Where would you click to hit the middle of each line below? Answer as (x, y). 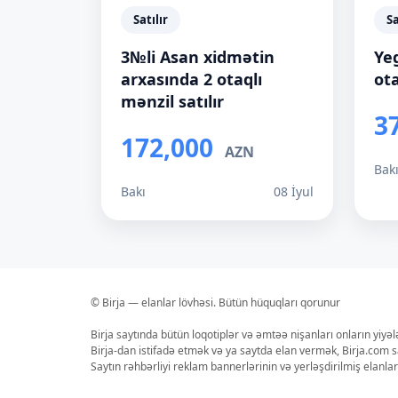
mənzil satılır (172, 101)
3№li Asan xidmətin (198, 57)
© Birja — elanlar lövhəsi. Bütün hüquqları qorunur (215, 302)
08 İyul (294, 191)
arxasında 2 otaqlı (191, 79)
